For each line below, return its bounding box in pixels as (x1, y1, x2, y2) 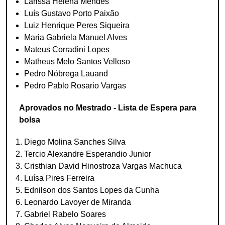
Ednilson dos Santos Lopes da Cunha (24, 186, 159, 194)
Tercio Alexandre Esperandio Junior (24, 150, 151, 158)
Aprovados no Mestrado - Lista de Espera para (19, 103, 196, 112)
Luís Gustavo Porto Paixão (24, 9, 119, 18)
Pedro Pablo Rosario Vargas (24, 81, 126, 90)
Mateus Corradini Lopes (24, 45, 109, 54)
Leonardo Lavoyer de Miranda (24, 198, 131, 206)
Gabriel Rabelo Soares (24, 210, 106, 218)
